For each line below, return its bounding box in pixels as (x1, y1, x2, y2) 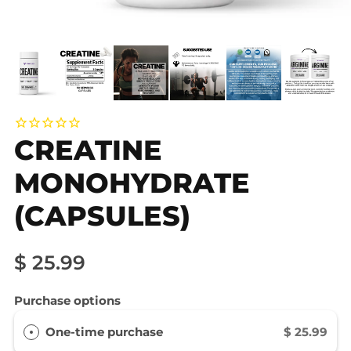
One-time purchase (45, 324, 163, 339)
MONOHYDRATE (14, 166, 250, 201)
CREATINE (14, 133, 162, 168)
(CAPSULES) (14, 199, 190, 233)
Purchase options (14, 292, 121, 308)
